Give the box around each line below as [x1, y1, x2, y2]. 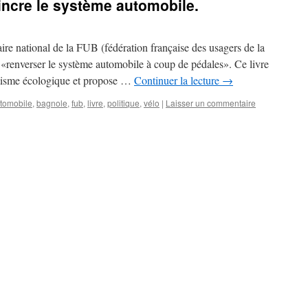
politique [107, 97, 140, 109]
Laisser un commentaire [166, 97, 256, 109]
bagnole [36, 97, 67, 109]
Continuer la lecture [134, 73, 222, 87]
